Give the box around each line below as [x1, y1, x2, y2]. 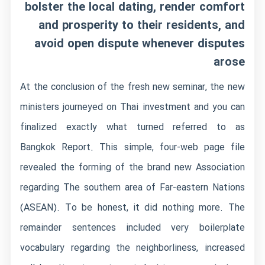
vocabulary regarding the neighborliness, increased [20, 241, 245, 256]
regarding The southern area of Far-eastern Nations [20, 180, 245, 195]
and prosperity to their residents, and [38, 17, 245, 35]
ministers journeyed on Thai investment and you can [20, 100, 245, 115]
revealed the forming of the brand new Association [20, 160, 245, 175]
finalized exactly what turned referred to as [20, 120, 245, 135]
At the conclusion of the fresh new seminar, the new [20, 80, 245, 95]
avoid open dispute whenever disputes [34, 35, 245, 53]
